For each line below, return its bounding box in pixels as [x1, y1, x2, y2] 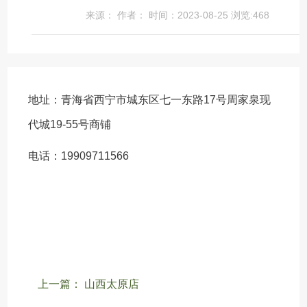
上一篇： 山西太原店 [38, 278, 140, 290]
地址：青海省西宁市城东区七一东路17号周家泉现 [28, 93, 271, 106]
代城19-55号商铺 [28, 118, 112, 130]
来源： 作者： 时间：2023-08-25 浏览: [85, 9, 253, 21]
